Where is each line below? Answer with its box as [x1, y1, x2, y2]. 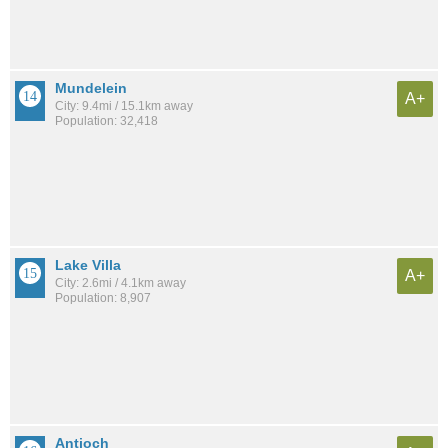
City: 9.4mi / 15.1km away [55, 99, 193, 114]
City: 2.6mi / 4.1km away [55, 276, 186, 291]
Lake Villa [55, 257, 121, 274]
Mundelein [55, 80, 127, 97]
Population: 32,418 [55, 114, 158, 129]
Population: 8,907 [55, 291, 151, 306]
